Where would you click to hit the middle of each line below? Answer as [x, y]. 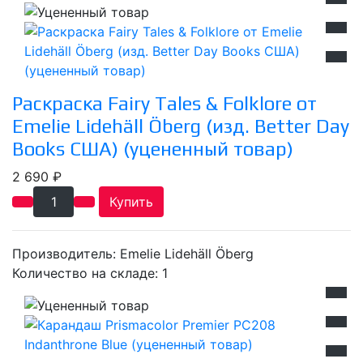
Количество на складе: [87, 273]
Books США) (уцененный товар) [153, 148]
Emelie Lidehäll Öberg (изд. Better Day [181, 126]
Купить [131, 201]
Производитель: [66, 253]
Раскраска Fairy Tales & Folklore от [164, 103]
